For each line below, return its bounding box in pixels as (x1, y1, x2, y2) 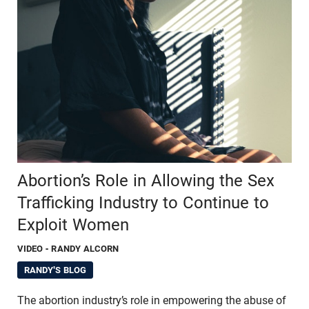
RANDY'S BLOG (23, 264, 87, 275)
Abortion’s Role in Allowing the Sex (17, 170, 275, 190)
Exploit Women (17, 215, 129, 235)
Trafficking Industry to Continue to (17, 192, 269, 212)
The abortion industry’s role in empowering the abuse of (17, 293, 286, 307)
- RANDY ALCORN (46, 243, 119, 254)
